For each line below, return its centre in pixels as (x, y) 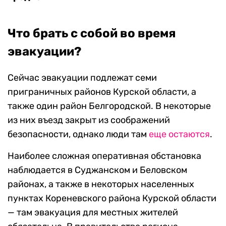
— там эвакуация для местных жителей (93, 213)
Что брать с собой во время (92, 34)
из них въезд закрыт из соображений (89, 120)
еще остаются (179, 134)
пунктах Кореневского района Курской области (112, 199)
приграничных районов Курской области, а (102, 92)
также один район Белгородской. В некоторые (109, 106)
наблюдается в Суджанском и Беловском (97, 170)
